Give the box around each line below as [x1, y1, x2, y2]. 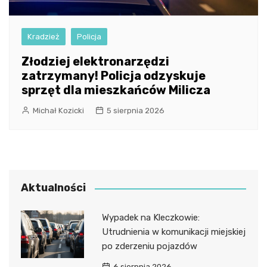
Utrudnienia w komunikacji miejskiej [101, 226, 246, 238]
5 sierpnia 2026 [107, 106, 164, 116]
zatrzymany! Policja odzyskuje [21, 69, 206, 83]
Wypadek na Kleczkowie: [101, 212, 200, 223]
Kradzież [27, 32, 60, 42]
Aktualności [21, 181, 86, 195]
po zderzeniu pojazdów [101, 241, 197, 252]
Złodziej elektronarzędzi [21, 54, 169, 69]
